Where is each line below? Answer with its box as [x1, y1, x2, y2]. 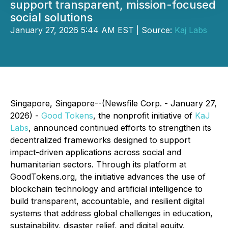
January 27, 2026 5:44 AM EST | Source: [10, 25, 175, 35]
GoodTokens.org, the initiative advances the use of [10, 172, 206, 182]
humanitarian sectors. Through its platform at [10, 159, 186, 169]
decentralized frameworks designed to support [10, 135, 190, 145]
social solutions [10, 11, 93, 24]
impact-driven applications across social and [10, 147, 181, 157]
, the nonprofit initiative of [93, 110, 195, 121]
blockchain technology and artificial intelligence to [10, 184, 203, 194]
